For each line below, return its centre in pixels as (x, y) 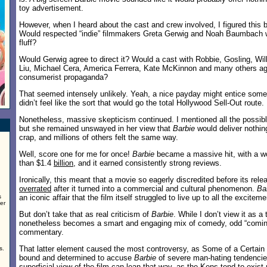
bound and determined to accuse (77, 258)
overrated (35, 189)
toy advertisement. (51, 8)
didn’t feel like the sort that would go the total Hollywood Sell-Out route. (142, 103)
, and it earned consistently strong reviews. (148, 163)
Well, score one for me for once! (76, 154)
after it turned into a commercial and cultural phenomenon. (154, 189)
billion (63, 163)
